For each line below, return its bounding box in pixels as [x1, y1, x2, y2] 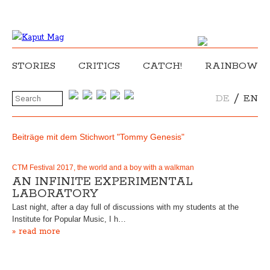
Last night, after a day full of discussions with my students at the [12, 202, 239, 212]
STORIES [12, 60, 55, 72]
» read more [12, 226, 60, 237]
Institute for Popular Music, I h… [12, 215, 126, 224]
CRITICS [78, 60, 120, 72]
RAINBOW [205, 60, 258, 72]
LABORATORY [12, 186, 98, 201]
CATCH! [143, 60, 182, 72]
